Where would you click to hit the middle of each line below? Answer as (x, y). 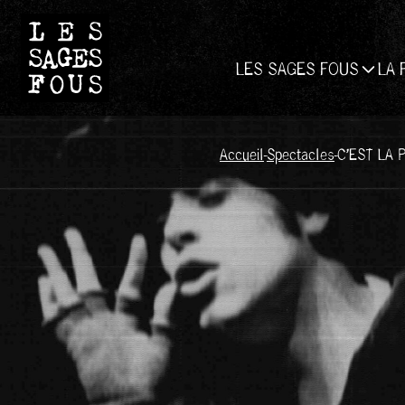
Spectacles (300, 155)
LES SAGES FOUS (297, 69)
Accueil (241, 155)
